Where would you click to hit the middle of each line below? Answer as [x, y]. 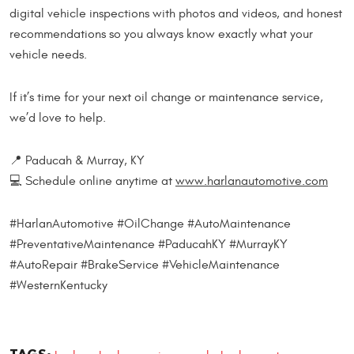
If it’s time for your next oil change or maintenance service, [166, 98]
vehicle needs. [48, 55]
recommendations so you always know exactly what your [161, 34]
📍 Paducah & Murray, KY [77, 161]
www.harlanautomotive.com [252, 181]
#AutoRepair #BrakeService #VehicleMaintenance [145, 265]
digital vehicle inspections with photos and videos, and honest [176, 14]
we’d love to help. [58, 118]
